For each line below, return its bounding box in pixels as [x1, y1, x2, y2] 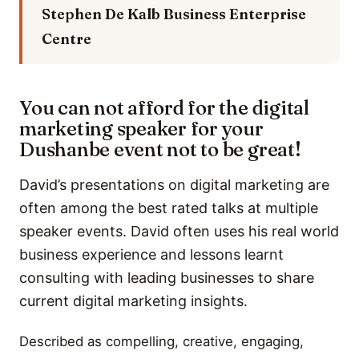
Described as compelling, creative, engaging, [19, 333, 304, 349]
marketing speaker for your [19, 117, 264, 140]
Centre [42, 30, 91, 48]
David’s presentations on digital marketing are [19, 176, 329, 193]
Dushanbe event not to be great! [19, 138, 301, 161]
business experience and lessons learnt [19, 246, 284, 263]
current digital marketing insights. [19, 292, 248, 309]
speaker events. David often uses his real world [19, 223, 339, 240]
